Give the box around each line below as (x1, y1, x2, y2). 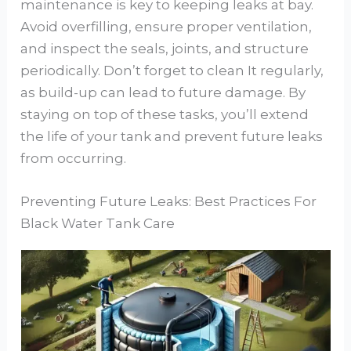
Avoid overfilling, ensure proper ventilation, (20, 19, 313, 35)
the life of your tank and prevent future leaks (20, 128, 324, 145)
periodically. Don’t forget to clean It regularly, (20, 63, 324, 79)
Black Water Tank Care (20, 215, 175, 232)
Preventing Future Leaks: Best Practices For (20, 194, 317, 210)
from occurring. (20, 150, 127, 167)
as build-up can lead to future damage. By (20, 85, 306, 101)
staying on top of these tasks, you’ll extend (20, 107, 309, 123)
